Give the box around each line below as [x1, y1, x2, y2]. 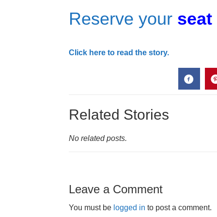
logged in [113, 203, 145, 212]
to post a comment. [145, 203, 212, 212]
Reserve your [69, 9, 177, 29]
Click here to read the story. [69, 48, 169, 57]
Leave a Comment [69, 183, 163, 196]
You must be [69, 203, 113, 212]
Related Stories [69, 107, 169, 123]
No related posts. [69, 134, 127, 142]
